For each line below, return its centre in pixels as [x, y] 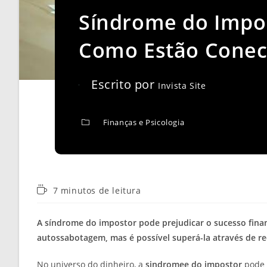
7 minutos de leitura [97, 190]
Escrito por [125, 84]
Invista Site [182, 86]
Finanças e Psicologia [144, 122]
